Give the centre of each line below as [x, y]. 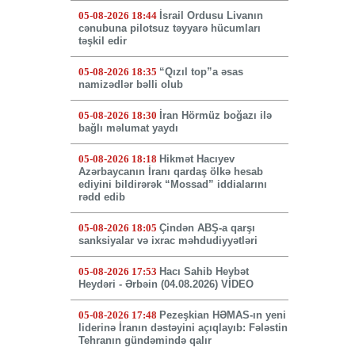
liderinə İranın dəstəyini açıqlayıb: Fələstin [183, 328]
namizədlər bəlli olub [130, 85]
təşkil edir [102, 41]
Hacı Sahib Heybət [204, 272]
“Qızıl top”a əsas [201, 72]
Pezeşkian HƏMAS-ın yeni [222, 315]
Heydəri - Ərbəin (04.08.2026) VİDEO [166, 284]
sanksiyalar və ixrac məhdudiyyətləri [168, 241]
